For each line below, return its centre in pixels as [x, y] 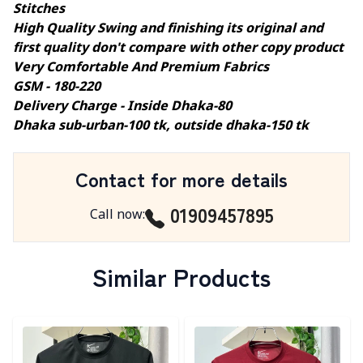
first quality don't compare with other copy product [178, 49]
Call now [116, 215]
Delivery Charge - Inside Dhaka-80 [122, 107]
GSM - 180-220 [57, 88]
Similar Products [181, 276]
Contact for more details [181, 179]
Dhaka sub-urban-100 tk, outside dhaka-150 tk [161, 127]
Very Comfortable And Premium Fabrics [141, 68]
